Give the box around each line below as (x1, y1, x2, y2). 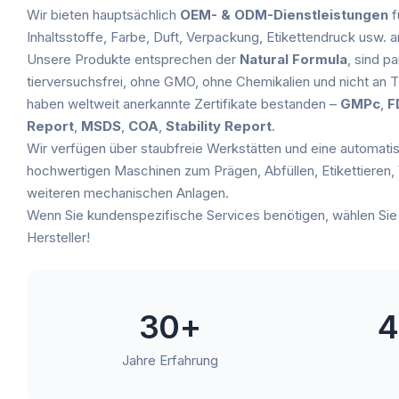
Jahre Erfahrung (121, 351, 218, 369)
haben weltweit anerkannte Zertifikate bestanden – (27, 95, 340, 112)
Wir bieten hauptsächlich (27, 6, 180, 23)
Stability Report (166, 118, 272, 134)
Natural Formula (240, 51, 347, 68)
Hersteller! (27, 229, 90, 246)
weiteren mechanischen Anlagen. (27, 184, 229, 201)
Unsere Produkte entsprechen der (27, 51, 240, 68)
